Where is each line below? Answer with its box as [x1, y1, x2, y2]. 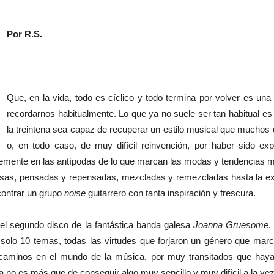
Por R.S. [7, 29, 42, 39]
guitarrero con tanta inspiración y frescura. [86, 188, 256, 198]
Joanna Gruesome [193, 220, 269, 230]
